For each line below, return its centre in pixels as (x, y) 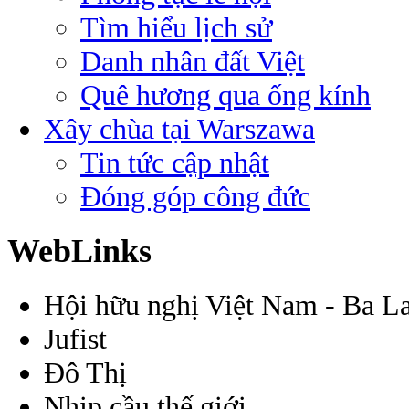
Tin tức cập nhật (175, 162)
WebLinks (79, 251)
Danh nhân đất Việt (193, 61)
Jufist (75, 338)
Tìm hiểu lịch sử (176, 27)
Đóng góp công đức (195, 196)
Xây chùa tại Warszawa (179, 128)
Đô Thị (85, 372)
